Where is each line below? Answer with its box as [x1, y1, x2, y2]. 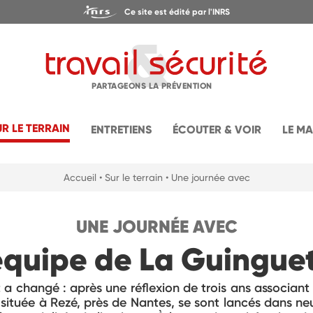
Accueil [63, 171, 96, 183]
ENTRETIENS [91, 123, 152, 137]
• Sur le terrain [99, 171, 163, 183]
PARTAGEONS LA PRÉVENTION [92, 80, 212, 91]
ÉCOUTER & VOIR [173, 123, 262, 137]
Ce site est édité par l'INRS [124, 6, 231, 17]
